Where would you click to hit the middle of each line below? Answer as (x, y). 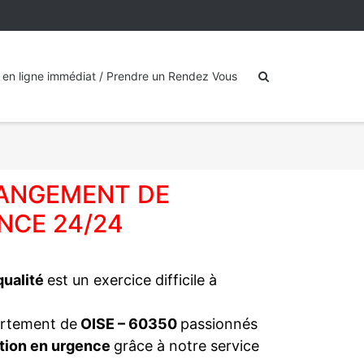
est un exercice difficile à (132, 280)
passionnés (219, 324)
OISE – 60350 (129, 324)
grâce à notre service (186, 346)
